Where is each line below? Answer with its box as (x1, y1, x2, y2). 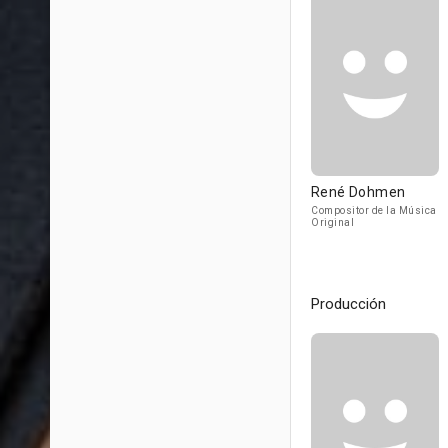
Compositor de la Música (311, 205, 437, 216)
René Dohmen (311, 184, 406, 200)
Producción (311, 295, 386, 313)
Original (311, 217, 354, 228)
